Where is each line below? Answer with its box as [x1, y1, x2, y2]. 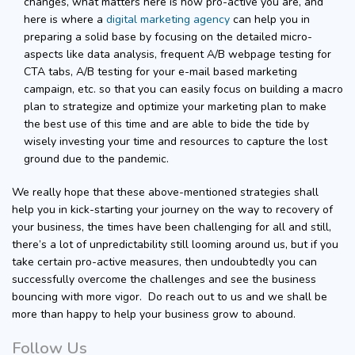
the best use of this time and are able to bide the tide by [24, 116, 309, 132]
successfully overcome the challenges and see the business [12, 271, 316, 287]
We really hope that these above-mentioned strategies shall [12, 184, 319, 200]
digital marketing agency [106, 11, 230, 27]
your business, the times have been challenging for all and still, [12, 219, 331, 235]
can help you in [230, 11, 310, 27]
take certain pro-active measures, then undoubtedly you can [12, 254, 317, 269]
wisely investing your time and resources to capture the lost [24, 133, 327, 149]
